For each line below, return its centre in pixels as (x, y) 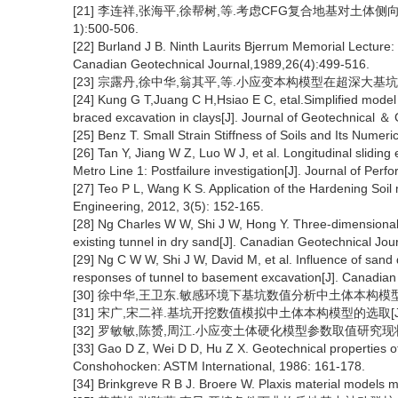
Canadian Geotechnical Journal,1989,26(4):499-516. (221, 64)
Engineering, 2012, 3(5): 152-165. (168, 206)
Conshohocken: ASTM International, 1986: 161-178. (219, 366)
